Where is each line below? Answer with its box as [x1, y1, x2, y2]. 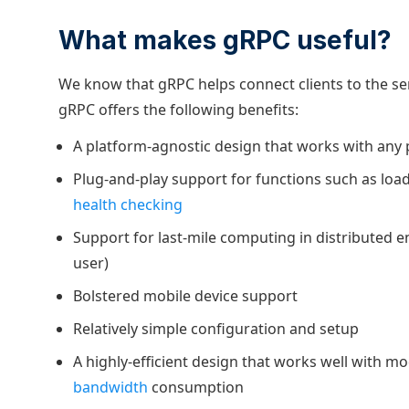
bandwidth [73, 377, 148, 397]
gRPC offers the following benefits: [58, 100, 299, 120]
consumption [148, 377, 244, 397]
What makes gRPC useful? [58, 25, 392, 56]
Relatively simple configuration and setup [73, 319, 359, 339]
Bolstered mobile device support [73, 286, 298, 306]
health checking [73, 194, 183, 215]
